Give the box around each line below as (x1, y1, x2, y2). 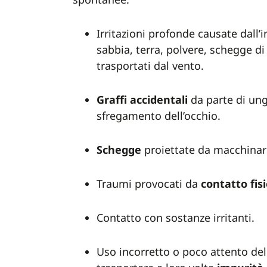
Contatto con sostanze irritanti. (97, 210, 254, 225)
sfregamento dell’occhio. (97, 108, 223, 123)
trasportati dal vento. (97, 58, 207, 73)
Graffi (97, 92, 127, 107)
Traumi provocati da (97, 176, 201, 191)
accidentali (130, 92, 188, 107)
